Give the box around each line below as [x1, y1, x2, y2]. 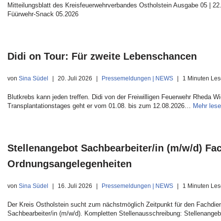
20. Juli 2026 [58, 75, 92, 81]
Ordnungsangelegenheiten [7, 158, 132, 169]
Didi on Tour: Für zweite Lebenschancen [7, 51, 197, 62]
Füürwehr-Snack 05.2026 [7, 10, 78, 18]
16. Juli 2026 [58, 183, 92, 189]
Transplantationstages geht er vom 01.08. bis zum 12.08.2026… [7, 102, 193, 110]
